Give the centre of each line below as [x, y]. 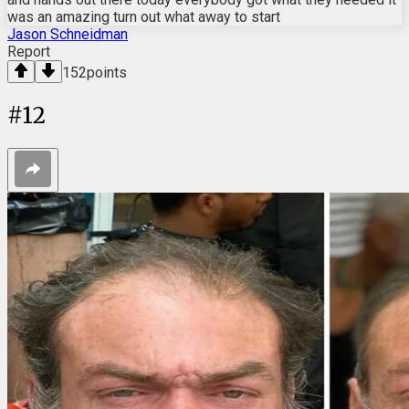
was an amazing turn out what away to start [144, 16]
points [107, 72]
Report [29, 51]
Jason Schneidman [68, 34]
